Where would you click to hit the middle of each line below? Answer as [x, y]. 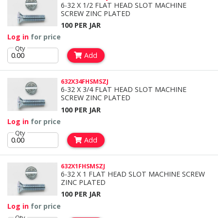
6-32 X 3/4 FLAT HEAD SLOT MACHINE [123, 90]
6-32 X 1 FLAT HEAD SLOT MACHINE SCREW [133, 174]
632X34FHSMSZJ [84, 82]
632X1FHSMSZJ [83, 166]
